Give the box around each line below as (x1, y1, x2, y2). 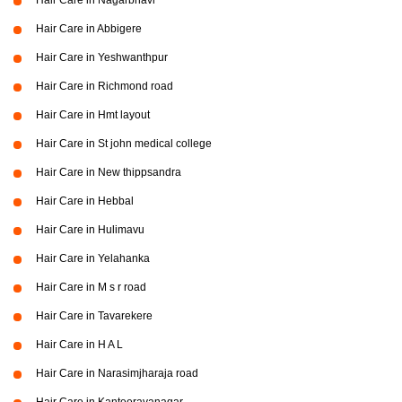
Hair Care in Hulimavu (36, 223, 144, 236)
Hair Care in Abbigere (36, 22, 142, 35)
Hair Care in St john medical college (36, 137, 212, 150)
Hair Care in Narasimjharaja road (36, 367, 198, 380)
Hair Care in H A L (36, 338, 123, 351)
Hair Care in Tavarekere (36, 310, 153, 322)
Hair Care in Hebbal (36, 195, 134, 207)
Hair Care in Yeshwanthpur (36, 51, 168, 64)
